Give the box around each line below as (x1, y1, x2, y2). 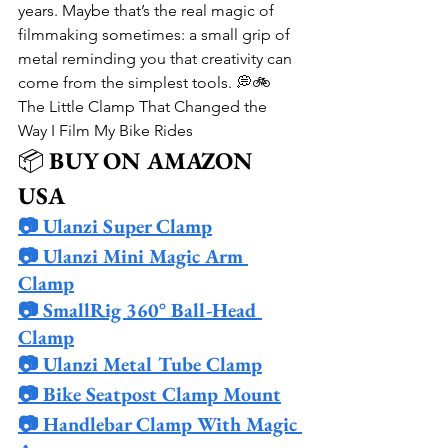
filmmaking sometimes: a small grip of (18, 25, 294, 44)
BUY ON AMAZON (49, 145, 259, 176)
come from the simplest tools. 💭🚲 (18, 73, 271, 92)
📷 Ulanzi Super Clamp (18, 213, 212, 239)
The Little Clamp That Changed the (18, 97, 271, 116)
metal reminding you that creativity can (18, 49, 296, 68)
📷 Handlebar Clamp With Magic (18, 411, 302, 437)
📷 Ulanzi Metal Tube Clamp (18, 351, 262, 377)
